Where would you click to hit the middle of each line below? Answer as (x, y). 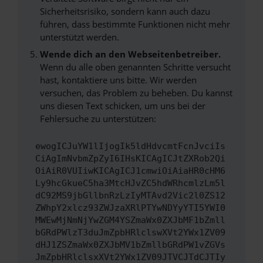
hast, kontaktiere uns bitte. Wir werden (118, 80)
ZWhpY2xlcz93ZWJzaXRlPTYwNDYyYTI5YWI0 (130, 208)
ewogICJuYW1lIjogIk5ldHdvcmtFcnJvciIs (130, 146)
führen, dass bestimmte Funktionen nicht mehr (135, 24)
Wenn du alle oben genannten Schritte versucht (135, 67)
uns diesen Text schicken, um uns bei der (122, 106)
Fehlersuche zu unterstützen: (98, 119)
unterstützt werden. (79, 37)
